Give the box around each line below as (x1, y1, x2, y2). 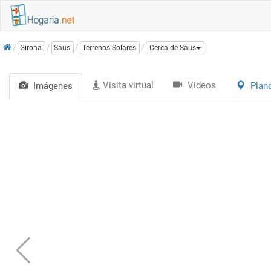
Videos (188, 80, 216, 91)
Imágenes (33, 80, 73, 91)
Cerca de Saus (149, 44, 196, 53)
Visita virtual (103, 80, 154, 91)
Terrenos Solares (82, 44, 136, 53)
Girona (20, 44, 42, 53)
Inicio (3, 38, 25, 49)
